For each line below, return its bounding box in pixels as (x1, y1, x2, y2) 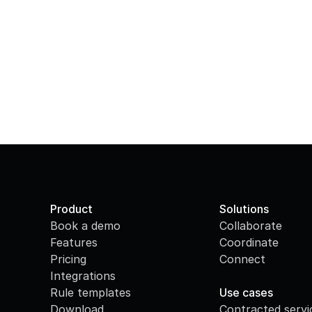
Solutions (219, 202, 270, 216)
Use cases (219, 286, 274, 299)
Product (50, 202, 93, 216)
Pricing (50, 252, 86, 266)
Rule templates (50, 286, 131, 299)
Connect (219, 252, 266, 266)
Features (50, 235, 97, 249)
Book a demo (50, 219, 120, 233)
